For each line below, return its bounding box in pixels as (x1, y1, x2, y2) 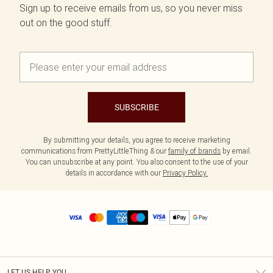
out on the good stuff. (19, 16, 112, 29)
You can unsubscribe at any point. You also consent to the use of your (25, 157, 248, 167)
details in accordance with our (65, 168, 163, 178)
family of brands (168, 146, 221, 156)
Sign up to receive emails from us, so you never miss (19, 2, 243, 15)
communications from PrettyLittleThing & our (21, 146, 168, 156)
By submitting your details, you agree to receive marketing (43, 135, 230, 145)
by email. (221, 146, 252, 156)
